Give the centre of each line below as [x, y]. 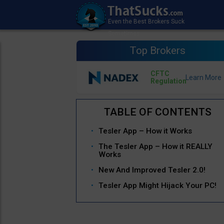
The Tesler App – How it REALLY [155, 147]
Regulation [168, 81]
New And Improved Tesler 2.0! [152, 170]
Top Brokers [158, 50]
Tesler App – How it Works [145, 131]
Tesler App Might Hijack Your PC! [157, 186]
